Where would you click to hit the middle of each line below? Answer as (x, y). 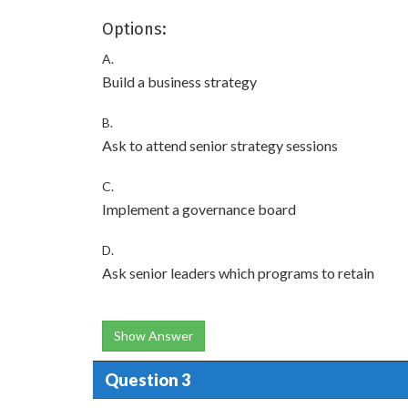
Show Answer (153, 336)
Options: (134, 29)
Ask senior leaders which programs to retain (238, 273)
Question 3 (147, 379)
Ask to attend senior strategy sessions (220, 145)
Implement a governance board (199, 209)
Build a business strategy (179, 82)
